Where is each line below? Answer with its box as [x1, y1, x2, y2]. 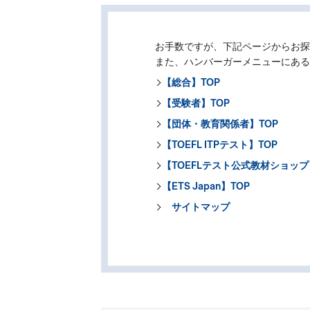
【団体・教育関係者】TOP [162, 118, 279, 130]
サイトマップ [162, 201, 230, 213]
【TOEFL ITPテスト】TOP [162, 139, 278, 151]
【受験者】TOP [162, 98, 230, 109]
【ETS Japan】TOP [162, 181, 250, 192]
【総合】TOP [162, 77, 221, 89]
